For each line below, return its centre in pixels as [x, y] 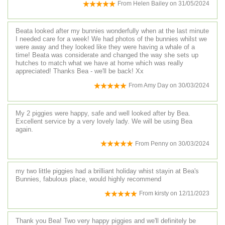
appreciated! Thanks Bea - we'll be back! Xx [80, 71]
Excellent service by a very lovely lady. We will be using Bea [104, 121]
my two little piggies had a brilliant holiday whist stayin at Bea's [107, 171]
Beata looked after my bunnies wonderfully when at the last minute [112, 31]
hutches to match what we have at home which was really [99, 63]
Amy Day [156, 86]
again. [24, 129]
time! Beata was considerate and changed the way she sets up [107, 55]
